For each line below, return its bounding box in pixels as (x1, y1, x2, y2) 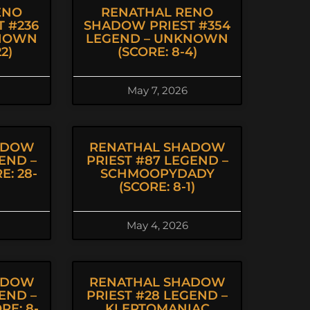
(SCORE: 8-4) (117, 44, 197, 60)
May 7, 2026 (127, 84, 188, 97)
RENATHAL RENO (101, 5, 213, 20)
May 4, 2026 (126, 219, 188, 232)
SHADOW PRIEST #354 (84, 18, 230, 33)
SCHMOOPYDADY (100, 166, 215, 181)
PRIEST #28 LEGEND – (86, 288, 228, 303)
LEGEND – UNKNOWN (86, 31, 228, 46)
